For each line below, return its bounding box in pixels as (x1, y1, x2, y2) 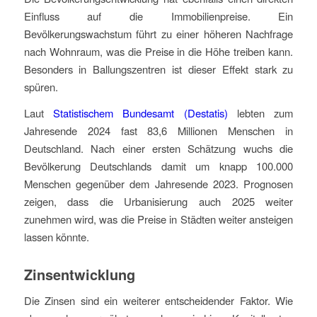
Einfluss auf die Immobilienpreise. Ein (23, 8, 294, 23)
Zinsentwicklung (23, 264, 135, 285)
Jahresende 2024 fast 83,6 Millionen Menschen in (23, 123, 294, 139)
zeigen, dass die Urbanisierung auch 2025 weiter (23, 194, 294, 209)
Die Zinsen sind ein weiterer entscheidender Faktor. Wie (23, 292, 294, 308)
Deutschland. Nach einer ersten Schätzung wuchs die (23, 141, 294, 156)
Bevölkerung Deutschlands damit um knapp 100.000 (23, 158, 294, 174)
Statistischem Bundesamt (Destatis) (52, 105, 228, 121)
